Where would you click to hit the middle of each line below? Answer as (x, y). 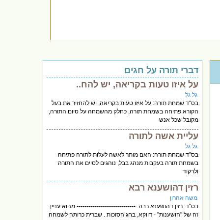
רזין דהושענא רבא (164, 187)
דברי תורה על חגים (162, 70)
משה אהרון (184, 198)
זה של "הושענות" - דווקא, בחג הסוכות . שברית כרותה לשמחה (124, 214)
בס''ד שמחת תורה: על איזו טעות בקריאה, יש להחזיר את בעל (125, 103)
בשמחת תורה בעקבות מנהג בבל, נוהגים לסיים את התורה (128, 163)
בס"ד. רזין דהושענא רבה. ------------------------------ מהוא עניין (124, 206)
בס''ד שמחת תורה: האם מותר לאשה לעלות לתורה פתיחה (128, 154)
